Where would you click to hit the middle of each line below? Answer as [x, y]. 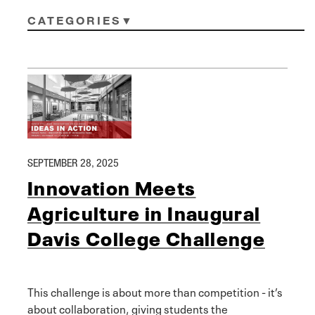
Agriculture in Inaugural [144, 212]
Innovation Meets [112, 187]
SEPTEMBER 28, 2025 [73, 162]
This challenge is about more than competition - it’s [155, 291]
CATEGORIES [75, 20]
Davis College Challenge [146, 237]
